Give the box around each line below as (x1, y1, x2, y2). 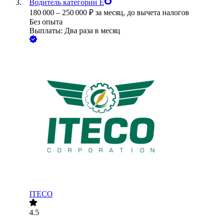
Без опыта (29, 18, 63, 26)
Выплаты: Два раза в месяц (29, 26, 120, 35)
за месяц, (95, 8, 127, 17)
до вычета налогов (127, 8, 189, 17)
